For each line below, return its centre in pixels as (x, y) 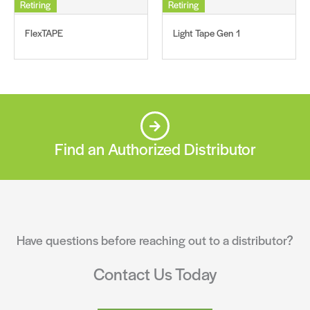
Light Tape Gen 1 (207, 33)
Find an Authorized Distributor (155, 149)
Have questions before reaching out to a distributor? (155, 240)
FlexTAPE (44, 33)
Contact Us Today (155, 274)
